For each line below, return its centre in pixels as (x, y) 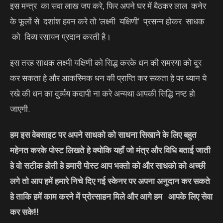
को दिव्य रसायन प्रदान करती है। (60, 37)
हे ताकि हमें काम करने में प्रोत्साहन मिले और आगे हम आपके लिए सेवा (111, 197)
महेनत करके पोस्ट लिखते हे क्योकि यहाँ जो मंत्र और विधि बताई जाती (110, 150)
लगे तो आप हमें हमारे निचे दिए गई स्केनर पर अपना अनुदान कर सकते (110, 181)
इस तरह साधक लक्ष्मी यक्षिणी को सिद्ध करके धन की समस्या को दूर (106, 63)
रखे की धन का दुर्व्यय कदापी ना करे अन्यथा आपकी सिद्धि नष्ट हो (103, 94)
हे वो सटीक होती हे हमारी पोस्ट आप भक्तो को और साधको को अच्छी (108, 166)
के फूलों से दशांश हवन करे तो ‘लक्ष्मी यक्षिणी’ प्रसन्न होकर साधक (107, 21)
